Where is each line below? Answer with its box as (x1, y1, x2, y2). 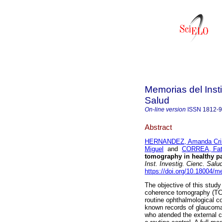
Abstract (145, 122, 172, 131)
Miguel (145, 145, 164, 153)
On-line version (145, 106, 186, 113)
